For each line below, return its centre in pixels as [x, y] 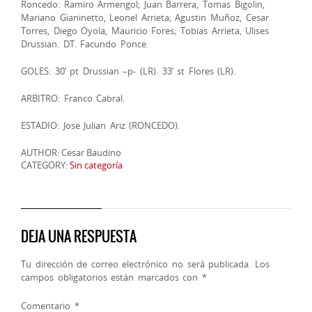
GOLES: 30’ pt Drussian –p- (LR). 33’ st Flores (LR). [128, 71]
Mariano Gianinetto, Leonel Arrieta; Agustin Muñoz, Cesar [145, 17]
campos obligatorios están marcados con [111, 277]
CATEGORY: [45, 165]
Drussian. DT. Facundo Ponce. [85, 44]
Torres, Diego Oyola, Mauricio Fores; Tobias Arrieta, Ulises [145, 30]
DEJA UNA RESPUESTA [79, 236]
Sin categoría [96, 165]
